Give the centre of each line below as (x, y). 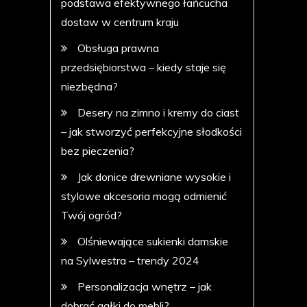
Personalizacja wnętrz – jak (145, 286)
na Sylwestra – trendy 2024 (131, 260)
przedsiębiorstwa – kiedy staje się (144, 67)
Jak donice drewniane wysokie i (155, 177)
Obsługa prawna (119, 48)
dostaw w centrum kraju (120, 22)
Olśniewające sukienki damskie (153, 241)
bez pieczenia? (98, 151)
